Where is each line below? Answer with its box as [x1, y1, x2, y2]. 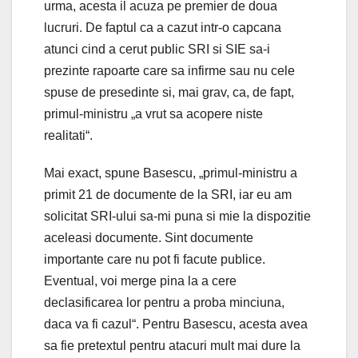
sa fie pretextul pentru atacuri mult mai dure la [44, 338, 300, 352]
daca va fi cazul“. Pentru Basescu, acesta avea [44, 316, 308, 331]
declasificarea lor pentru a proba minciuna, [44, 295, 284, 309]
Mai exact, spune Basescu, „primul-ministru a [44, 165, 297, 180]
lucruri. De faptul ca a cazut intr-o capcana [44, 20, 281, 34]
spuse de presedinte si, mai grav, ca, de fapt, [44, 85, 294, 99]
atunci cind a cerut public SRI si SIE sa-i [44, 42, 270, 56]
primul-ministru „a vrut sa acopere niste [44, 106, 263, 121]
